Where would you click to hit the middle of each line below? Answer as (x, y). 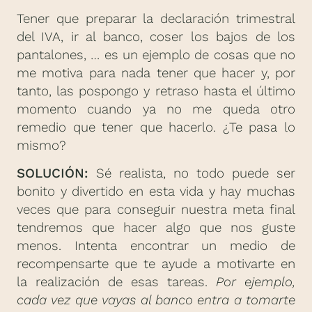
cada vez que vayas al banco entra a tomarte (156, 301)
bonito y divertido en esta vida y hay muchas (156, 192)
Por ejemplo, (256, 282)
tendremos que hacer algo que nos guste (156, 228)
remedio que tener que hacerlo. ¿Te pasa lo (156, 128)
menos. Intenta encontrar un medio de (156, 246)
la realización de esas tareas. (116, 282)
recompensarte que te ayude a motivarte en (156, 264)
